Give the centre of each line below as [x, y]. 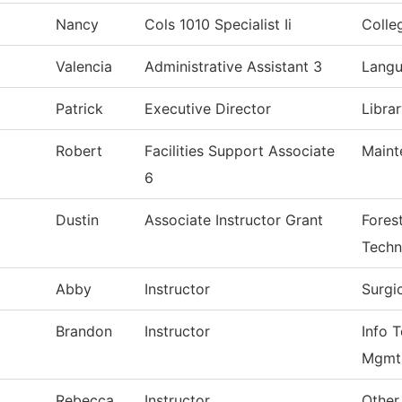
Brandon [84, 332]
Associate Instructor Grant [234, 220]
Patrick [79, 109]
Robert [79, 151]
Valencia [84, 67]
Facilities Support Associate [240, 151]
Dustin [77, 220]
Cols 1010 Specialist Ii [218, 25]
